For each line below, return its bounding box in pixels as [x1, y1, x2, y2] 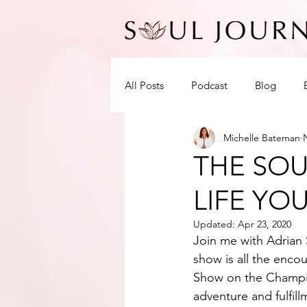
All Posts [125, 78, 164, 92]
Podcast [191, 78, 228, 92]
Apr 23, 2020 [238, 218, 291, 230]
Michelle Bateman [223, 131, 300, 144]
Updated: [193, 218, 238, 230]
